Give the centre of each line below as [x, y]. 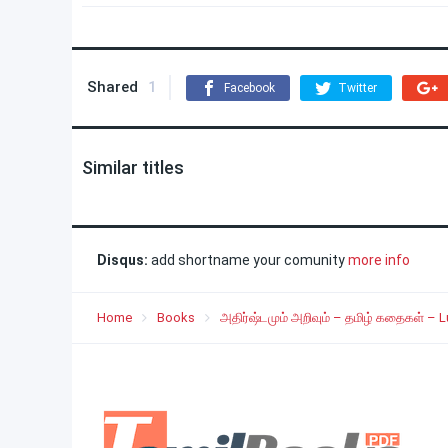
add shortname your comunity [248, 260]
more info [379, 260]
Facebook [249, 88]
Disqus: [122, 260]
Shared [112, 87]
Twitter [357, 88]
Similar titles [133, 167]
